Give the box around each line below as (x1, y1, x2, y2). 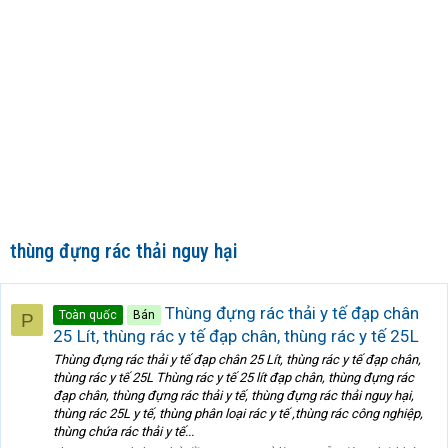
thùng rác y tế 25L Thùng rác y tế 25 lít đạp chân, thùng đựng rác (53, 370, 414, 386)
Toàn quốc (59, 307, 117, 322)
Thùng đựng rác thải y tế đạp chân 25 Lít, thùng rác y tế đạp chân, (53, 352, 421, 368)
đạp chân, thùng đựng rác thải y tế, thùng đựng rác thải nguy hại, (53, 388, 414, 404)
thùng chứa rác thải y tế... (53, 424, 194, 440)
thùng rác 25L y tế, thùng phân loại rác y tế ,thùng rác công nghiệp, (53, 406, 423, 422)
